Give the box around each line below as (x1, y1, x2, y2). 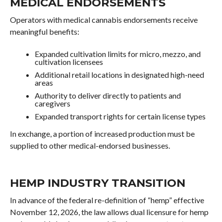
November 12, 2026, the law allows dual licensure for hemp (9, 207, 209, 217)
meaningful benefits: (9, 27, 79, 36)
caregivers (34, 99, 70, 108)
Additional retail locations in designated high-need (34, 70, 204, 79)
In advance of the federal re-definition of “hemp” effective (9, 195, 204, 205)
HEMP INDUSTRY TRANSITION (9, 176, 185, 190)
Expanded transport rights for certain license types (34, 111, 206, 121)
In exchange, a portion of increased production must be (9, 129, 195, 138)
